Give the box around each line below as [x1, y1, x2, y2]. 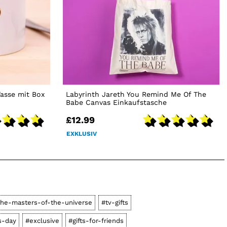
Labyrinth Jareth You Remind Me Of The [65, 90, 206, 98]
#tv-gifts [101, 198, 128, 206]
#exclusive [25, 216, 59, 224]
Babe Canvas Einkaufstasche [65, 98, 167, 106]
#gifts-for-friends [68, 216, 124, 224]
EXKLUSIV [66, 130, 97, 137]
